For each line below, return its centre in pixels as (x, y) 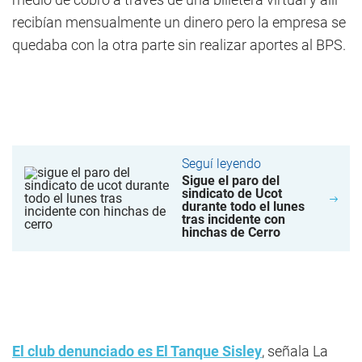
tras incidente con (234, 219)
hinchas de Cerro (232, 232)
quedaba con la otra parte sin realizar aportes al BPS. (179, 45)
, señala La (295, 351)
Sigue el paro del (231, 181)
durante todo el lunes (244, 206)
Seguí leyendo (222, 164)
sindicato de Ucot (232, 194)
